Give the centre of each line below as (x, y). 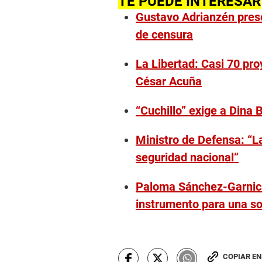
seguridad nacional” (187, 158)
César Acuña (169, 82)
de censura (164, 35)
